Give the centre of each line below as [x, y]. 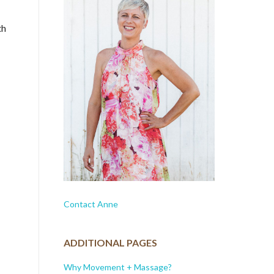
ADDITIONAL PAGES [110, 243]
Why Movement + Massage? [117, 267]
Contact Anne [91, 204]
